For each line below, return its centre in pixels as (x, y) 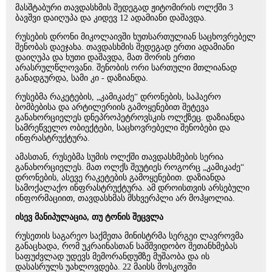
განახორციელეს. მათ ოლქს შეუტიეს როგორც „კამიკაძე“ (130, 167)
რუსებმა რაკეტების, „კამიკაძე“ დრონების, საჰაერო (118, 97)
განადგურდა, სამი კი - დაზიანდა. (82, 78)
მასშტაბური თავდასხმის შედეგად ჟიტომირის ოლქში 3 (124, 8)
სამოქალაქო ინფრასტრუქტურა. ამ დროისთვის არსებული (132, 188)
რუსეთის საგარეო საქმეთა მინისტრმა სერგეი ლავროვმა (129, 236)
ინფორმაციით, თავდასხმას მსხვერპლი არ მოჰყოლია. (125, 198)
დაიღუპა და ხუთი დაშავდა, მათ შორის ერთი (105, 57)
